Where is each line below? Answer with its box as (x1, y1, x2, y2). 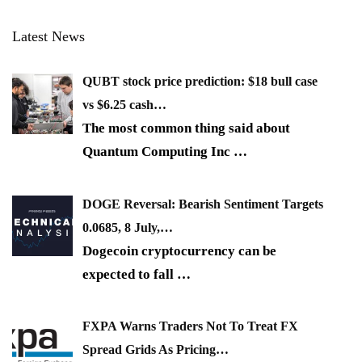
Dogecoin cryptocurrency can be (82, 242, 276, 259)
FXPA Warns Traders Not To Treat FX (82, 319, 298, 334)
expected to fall (82, 266, 177, 282)
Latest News (12, 28, 85, 45)
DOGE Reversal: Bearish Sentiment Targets (82, 196, 323, 211)
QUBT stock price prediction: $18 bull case (82, 74, 318, 89)
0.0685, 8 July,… (82, 220, 173, 234)
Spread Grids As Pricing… (82, 343, 229, 357)
